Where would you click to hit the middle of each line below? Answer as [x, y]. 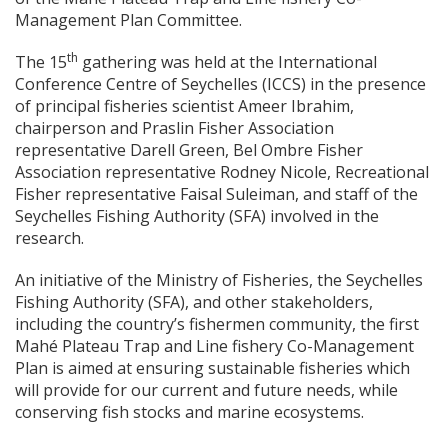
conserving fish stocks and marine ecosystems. [189, 412]
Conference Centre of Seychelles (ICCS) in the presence [220, 84]
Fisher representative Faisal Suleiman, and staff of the [216, 194]
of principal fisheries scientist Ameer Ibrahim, [184, 106]
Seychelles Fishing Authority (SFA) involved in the [197, 216]
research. [49, 238]
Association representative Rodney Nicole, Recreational [222, 172]
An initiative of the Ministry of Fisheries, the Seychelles [219, 280]
